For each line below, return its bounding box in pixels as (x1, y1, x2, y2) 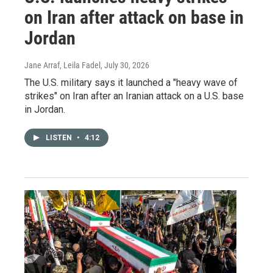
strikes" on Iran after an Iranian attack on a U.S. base (24, 90, 244, 102)
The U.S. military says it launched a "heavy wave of (24, 76, 238, 88)
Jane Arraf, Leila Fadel (24, 60, 101, 70)
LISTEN (46, 133, 74, 142)
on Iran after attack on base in (24, 6, 244, 28)
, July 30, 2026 (101, 60, 149, 70)
